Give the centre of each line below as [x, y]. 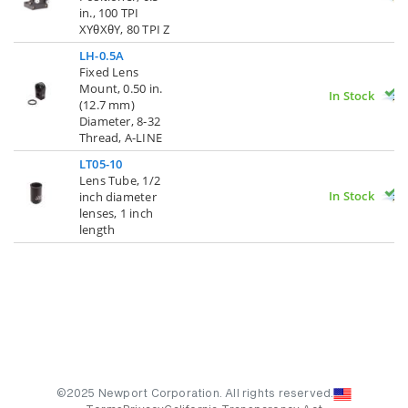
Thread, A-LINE [121, 138]
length [97, 230]
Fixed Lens [109, 72]
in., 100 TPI [109, 13]
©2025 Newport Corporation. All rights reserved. [195, 395]
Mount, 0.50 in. [121, 89]
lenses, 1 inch [116, 214]
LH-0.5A [102, 56]
